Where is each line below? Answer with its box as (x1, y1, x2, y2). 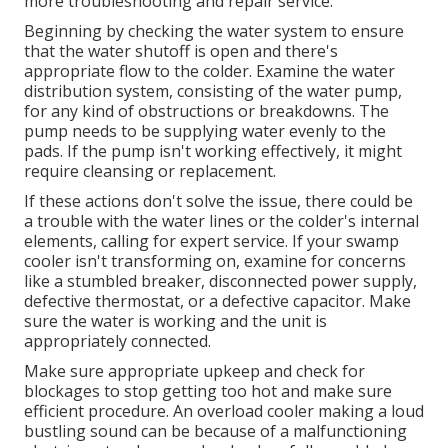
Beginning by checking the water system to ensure (24, 20, 404, 43)
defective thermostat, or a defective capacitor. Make (24, 290, 411, 313)
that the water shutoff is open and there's (24, 40, 338, 63)
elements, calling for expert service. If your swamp (24, 230, 399, 253)
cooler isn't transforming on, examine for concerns (24, 250, 406, 273)
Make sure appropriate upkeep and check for (24, 360, 365, 383)
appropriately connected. (24, 330, 211, 353)
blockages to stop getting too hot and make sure (24, 380, 392, 403)
